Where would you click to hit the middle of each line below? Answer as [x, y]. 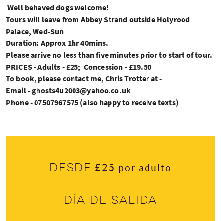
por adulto [144, 167]
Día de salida [110, 200]
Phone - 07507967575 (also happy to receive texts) [92, 102]
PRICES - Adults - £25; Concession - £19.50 [79, 66]
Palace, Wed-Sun [35, 31]
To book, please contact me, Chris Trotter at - [84, 78]
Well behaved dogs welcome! [59, 7]
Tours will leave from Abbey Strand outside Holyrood [98, 19]
